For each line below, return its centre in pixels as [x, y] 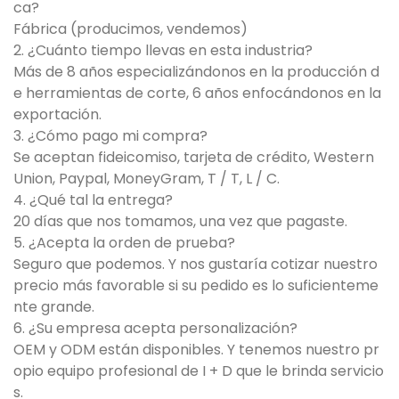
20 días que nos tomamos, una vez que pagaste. [180, 222]
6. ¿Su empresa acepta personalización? [155, 329]
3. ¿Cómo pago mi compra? [110, 136]
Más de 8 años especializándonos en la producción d [196, 72]
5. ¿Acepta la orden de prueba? [124, 243]
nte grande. [54, 307]
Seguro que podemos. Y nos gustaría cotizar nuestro [195, 265]
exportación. [57, 115]
